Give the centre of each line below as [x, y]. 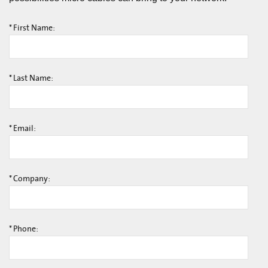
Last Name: [33, 78]
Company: [32, 179]
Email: [25, 128]
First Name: [34, 28]
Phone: [26, 229]
